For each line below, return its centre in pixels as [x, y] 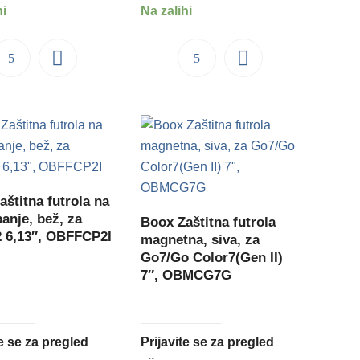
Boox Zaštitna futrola [209, 223]
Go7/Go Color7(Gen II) [212, 258]
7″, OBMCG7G [186, 276]
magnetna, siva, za [200, 240]
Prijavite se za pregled [208, 342]
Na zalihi [167, 10]
